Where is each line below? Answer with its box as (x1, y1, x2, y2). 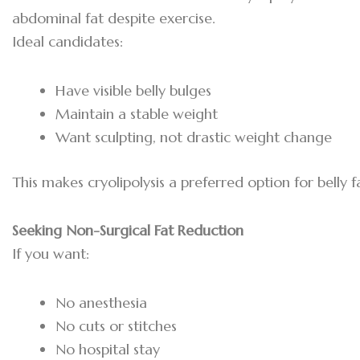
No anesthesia (55, 292, 147, 312)
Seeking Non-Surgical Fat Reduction (12, 221, 243, 240)
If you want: (12, 244, 89, 264)
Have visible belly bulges (55, 80, 211, 100)
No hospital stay (55, 339, 160, 358)
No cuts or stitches (55, 316, 177, 335)
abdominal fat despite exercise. (12, 9, 215, 28)
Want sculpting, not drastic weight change (55, 127, 332, 146)
